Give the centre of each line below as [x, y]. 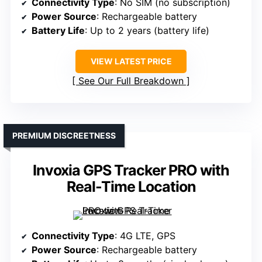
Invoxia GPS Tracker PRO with [131, 170]
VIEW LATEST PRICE [131, 61]
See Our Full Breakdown [131, 81]
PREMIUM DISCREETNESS [64, 136]
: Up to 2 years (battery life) [147, 31]
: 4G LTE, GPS [145, 236]
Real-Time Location [131, 187]
